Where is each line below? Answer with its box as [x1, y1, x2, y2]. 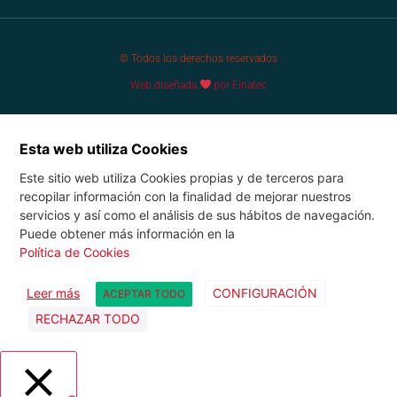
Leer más [27, 284, 80, 300]
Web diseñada [129, 78, 199, 91]
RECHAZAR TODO [35, 310, 140, 326]
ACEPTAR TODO [103, 286, 185, 300]
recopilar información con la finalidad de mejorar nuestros [19, 188, 351, 204]
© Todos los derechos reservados [120, 51, 277, 65]
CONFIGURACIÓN [213, 284, 317, 300]
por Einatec [211, 78, 268, 91]
